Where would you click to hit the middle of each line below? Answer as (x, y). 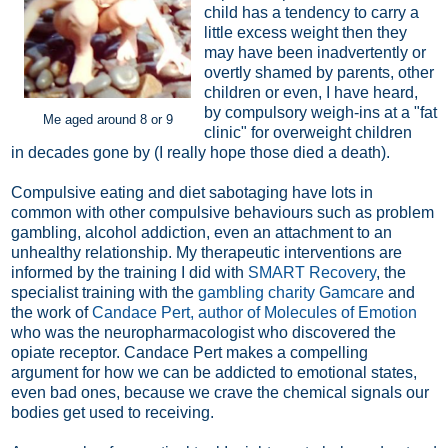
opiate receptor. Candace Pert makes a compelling (189, 352)
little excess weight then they (305, 32)
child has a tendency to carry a (311, 12)
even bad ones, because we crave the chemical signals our (220, 392)
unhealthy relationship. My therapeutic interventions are (206, 252)
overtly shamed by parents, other (319, 72)
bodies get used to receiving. (112, 412)
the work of (51, 312)
